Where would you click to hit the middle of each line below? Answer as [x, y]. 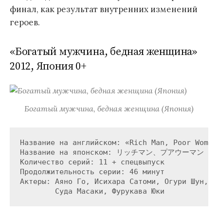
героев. [25, 22]
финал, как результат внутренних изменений [104, 9]
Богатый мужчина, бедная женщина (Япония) [109, 109]
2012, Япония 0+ [48, 67]
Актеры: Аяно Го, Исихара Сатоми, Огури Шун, [116, 181]
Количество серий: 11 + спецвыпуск [92, 162]
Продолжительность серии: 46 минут [92, 172]
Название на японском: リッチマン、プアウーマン [112, 152]
